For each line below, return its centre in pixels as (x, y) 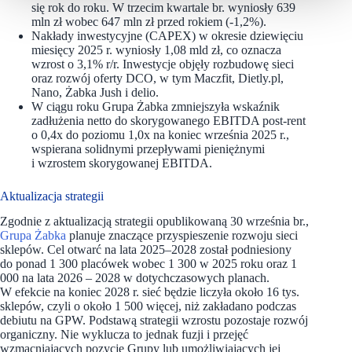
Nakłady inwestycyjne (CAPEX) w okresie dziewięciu (167, 35)
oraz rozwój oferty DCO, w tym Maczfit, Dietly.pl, (158, 78)
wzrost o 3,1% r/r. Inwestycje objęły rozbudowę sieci (163, 64)
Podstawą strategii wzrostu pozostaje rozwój (198, 321)
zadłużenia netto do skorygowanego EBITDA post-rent (169, 120)
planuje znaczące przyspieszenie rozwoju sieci (183, 236)
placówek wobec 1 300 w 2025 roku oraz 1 (189, 264)
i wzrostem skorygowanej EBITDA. (122, 163)
